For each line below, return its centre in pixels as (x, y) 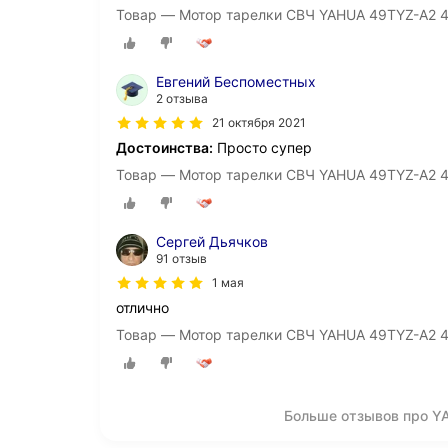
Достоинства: (164, 147)
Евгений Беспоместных (236, 81)
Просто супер (262, 147)
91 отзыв (181, 259)
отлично (142, 308)
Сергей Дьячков (212, 242)
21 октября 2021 (259, 122)
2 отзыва (182, 98)
